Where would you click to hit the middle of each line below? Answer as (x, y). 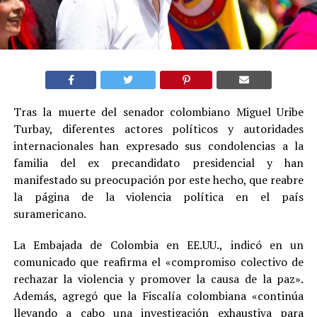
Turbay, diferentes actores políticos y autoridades (158, 128)
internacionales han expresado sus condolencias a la (158, 145)
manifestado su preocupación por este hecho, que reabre (158, 179)
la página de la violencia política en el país (158, 196)
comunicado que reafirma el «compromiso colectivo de (158, 261)
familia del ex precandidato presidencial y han (158, 162)
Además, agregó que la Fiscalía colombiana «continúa (158, 295)
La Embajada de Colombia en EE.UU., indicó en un (158, 244)
